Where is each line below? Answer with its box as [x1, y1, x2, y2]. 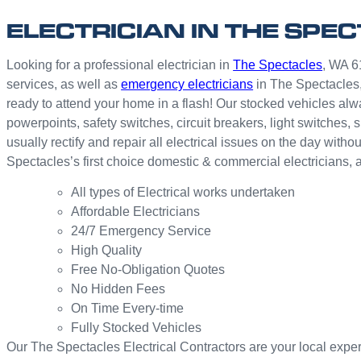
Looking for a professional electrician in [6, 57, 234, 72]
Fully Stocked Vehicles [71, 321, 202, 335]
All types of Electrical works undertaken [71, 185, 296, 200]
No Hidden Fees [71, 282, 166, 297]
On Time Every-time [71, 301, 185, 316]
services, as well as [6, 77, 122, 91]
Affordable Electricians [71, 205, 201, 219]
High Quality [71, 243, 143, 258]
